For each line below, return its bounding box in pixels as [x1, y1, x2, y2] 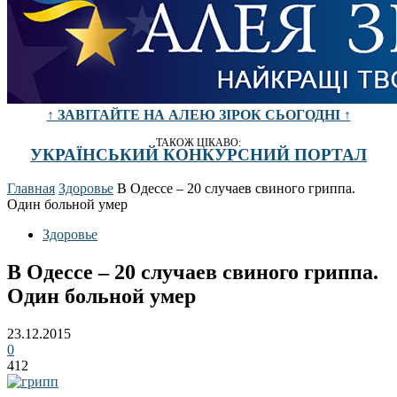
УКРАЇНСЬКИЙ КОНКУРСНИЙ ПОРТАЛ [30, 144, 367, 164]
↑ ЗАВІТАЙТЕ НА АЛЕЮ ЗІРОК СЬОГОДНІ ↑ [46, 107, 351, 122]
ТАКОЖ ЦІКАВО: [156, 136, 241, 149]
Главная [7, 181, 55, 197]
